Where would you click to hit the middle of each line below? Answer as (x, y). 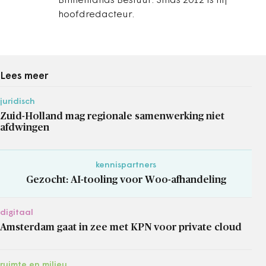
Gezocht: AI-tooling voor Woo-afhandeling (126, 179)
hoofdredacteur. (96, 15)
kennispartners (126, 165)
